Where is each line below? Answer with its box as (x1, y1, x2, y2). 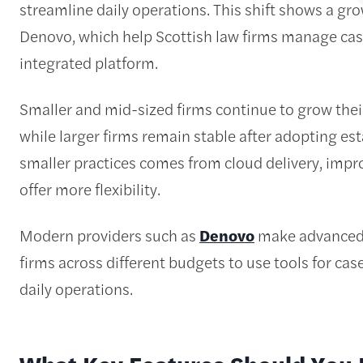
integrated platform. (19, 51, 158, 75)
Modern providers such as (19, 224, 199, 247)
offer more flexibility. (19, 177, 160, 201)
